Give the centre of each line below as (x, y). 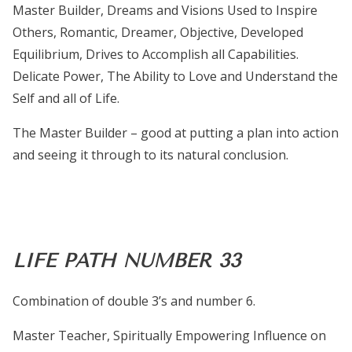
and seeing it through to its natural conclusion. (150, 155)
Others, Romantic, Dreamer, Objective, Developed (158, 33)
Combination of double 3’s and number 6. (134, 301)
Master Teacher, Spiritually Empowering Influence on (169, 336)
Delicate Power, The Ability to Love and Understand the (175, 77)
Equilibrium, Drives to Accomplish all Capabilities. (156, 55)
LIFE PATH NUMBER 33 (126, 261)
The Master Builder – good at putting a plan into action (176, 133)
